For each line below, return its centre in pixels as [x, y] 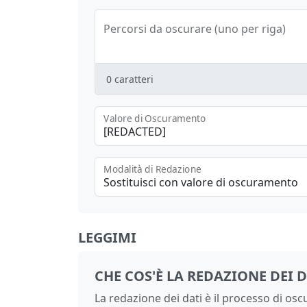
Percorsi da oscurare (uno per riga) [195, 28]
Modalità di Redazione [152, 169]
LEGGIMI [107, 237]
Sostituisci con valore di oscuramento [201, 182]
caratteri [134, 79]
